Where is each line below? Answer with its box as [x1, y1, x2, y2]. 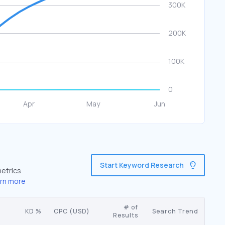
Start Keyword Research [100, 160, 184, 170]
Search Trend [152, 207, 198, 215]
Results [113, 211, 138, 219]
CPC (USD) [54, 207, 90, 215]
